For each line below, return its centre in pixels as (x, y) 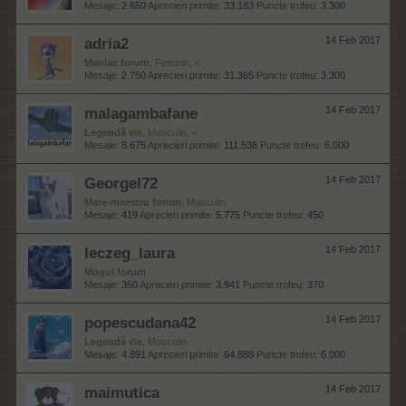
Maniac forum (117, 63)
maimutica (122, 392)
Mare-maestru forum (133, 202)
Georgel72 (121, 183)
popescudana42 (140, 323)
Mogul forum (115, 272)
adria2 (106, 43)
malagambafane (141, 113)
